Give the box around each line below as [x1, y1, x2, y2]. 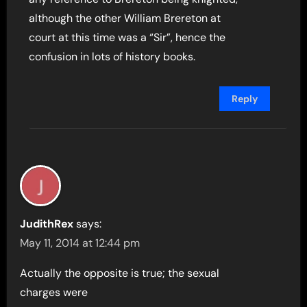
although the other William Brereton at [29, 11, 221, 25]
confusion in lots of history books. [29, 49, 196, 64]
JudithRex [20, 217, 74, 231]
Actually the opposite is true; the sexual [20, 266, 220, 280]
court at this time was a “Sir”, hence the [29, 30, 226, 45]
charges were [20, 285, 88, 299]
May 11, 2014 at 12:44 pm [20, 236, 140, 250]
